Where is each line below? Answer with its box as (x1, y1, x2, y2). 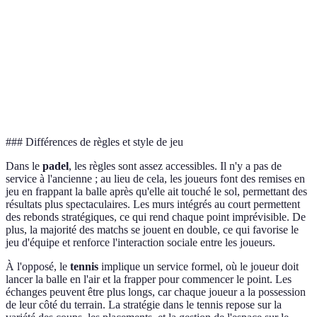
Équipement (18, 74, 70, 85)
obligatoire (175, 4, 219, 16)
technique (258, 19, 296, 30)
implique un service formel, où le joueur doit (98, 260, 299, 272)
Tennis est (258, 59, 298, 70)
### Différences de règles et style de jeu (6, 135, 183, 148)
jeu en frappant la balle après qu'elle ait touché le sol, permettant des (6, 185, 307, 197)
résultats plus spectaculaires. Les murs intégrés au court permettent (6, 197, 300, 210)
